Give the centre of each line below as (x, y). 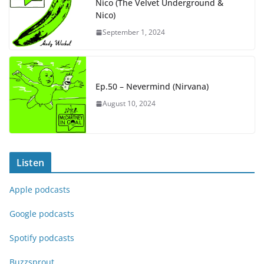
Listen (30, 163)
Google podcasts (42, 214)
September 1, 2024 (134, 32)
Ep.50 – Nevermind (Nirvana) (152, 86)
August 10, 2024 (129, 103)
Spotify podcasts (42, 238)
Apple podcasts (40, 189)
